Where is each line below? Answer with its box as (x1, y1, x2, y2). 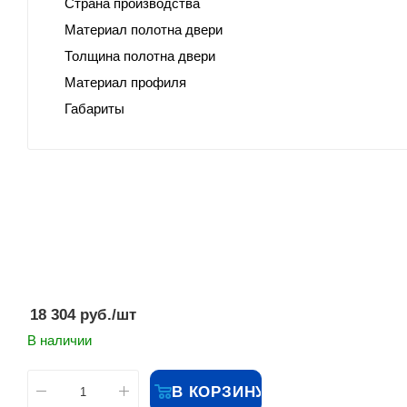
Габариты (65, 101, 124, 117)
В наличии (27, 332, 92, 348)
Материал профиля (65, 74, 186, 91)
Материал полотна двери (65, 22, 223, 38)
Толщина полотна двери (65, 48, 215, 65)
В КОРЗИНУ (172, 382, 267, 401)
